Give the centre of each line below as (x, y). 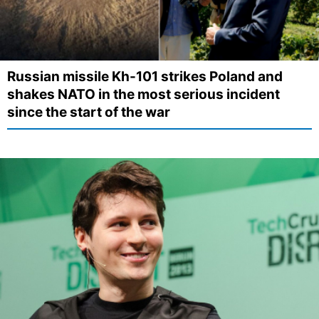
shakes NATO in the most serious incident (143, 94)
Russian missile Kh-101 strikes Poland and (145, 76)
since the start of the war (89, 112)
